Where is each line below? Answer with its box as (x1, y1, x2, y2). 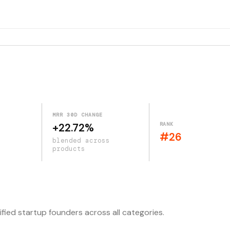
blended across (52, 137, 110, 145)
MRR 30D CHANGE (52, 111, 103, 118)
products (52, 145, 85, 153)
